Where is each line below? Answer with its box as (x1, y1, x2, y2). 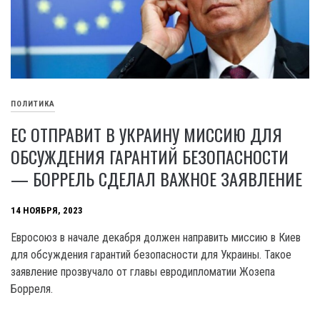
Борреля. (11, 282, 53, 296)
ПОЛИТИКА (11, 99, 55, 109)
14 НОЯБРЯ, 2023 (11, 205, 83, 216)
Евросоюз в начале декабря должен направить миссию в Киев (11, 231, 301, 245)
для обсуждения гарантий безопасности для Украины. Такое (11, 248, 291, 262)
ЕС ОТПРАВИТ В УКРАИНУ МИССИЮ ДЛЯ (11, 121, 282, 148)
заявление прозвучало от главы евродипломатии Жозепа (11, 265, 275, 279)
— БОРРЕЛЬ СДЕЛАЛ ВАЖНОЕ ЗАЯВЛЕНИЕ (11, 166, 302, 192)
